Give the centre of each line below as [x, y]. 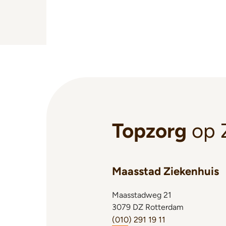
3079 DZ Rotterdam [148, 207]
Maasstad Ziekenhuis [165, 171]
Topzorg [149, 131]
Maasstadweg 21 [142, 195]
